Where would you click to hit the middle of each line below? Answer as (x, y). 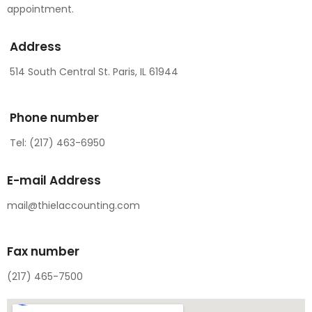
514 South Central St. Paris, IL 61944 (94, 72)
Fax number (43, 251)
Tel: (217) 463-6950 (57, 143)
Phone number (54, 118)
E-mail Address (54, 180)
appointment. (40, 9)
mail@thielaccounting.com (73, 205)
